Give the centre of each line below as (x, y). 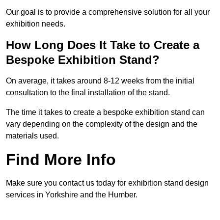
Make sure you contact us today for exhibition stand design (107, 183)
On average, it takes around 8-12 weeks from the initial (100, 81)
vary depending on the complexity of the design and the (102, 124)
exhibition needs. (36, 24)
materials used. (32, 136)
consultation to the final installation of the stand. (88, 93)
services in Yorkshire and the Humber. (72, 195)
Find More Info (61, 160)
